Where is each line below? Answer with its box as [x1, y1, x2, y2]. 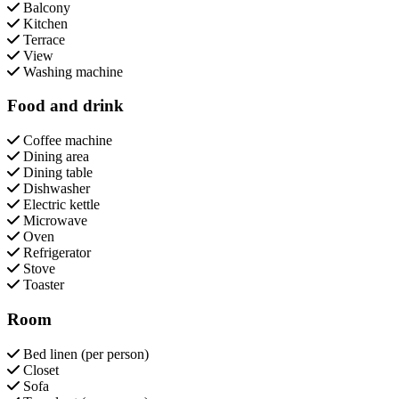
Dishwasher [20, 181, 90, 197]
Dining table [20, 165, 93, 181]
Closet [20, 362, 59, 378]
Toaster [20, 277, 64, 293]
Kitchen [20, 15, 68, 31]
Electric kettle [20, 197, 100, 213]
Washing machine [20, 63, 123, 79]
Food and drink [7, 96, 124, 116]
